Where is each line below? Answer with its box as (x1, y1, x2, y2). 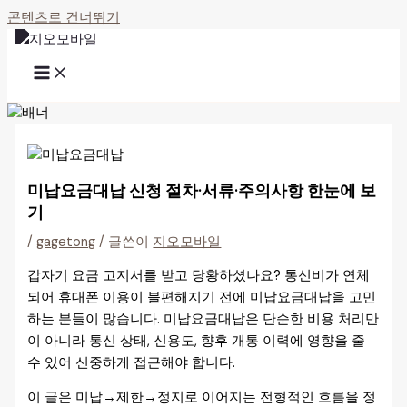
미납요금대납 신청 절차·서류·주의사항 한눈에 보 (27, 180, 377, 202)
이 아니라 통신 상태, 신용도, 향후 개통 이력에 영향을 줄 (27, 332, 366, 350)
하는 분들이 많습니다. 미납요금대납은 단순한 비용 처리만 (27, 310, 380, 328)
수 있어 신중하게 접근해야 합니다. (27, 353, 236, 372)
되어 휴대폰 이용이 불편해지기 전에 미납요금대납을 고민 (27, 288, 377, 306)
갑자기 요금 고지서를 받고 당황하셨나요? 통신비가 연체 (27, 266, 371, 284)
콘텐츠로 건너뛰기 (7, 9, 120, 26)
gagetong (36, 233, 96, 251)
